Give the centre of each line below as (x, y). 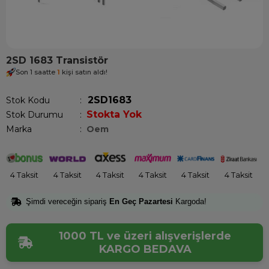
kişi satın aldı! (84, 72)
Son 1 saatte (36, 72)
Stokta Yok (114, 114)
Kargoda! (190, 201)
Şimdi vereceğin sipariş (68, 201)
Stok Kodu (28, 100)
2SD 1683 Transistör (57, 60)
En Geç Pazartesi (141, 201)
